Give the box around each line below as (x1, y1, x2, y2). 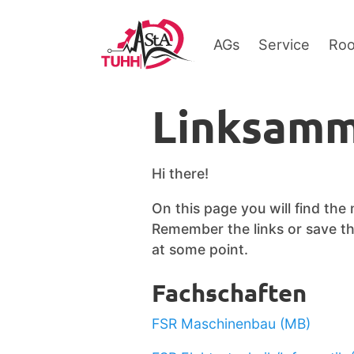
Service (258, 35, 310, 53)
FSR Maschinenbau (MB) (152, 314, 311, 332)
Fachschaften (152, 277, 307, 307)
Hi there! (152, 165, 209, 182)
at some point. (152, 240, 248, 258)
